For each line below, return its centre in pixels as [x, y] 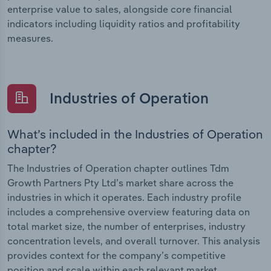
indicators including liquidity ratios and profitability [124, 23]
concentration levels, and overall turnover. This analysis [134, 241]
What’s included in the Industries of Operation [135, 134]
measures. [30, 38]
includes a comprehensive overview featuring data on [129, 212]
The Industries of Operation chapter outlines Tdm [118, 168]
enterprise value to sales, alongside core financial [120, 9]
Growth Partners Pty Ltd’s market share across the [120, 183]
